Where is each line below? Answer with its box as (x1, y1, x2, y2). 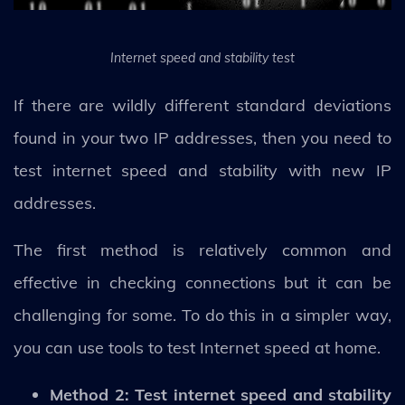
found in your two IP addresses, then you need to (14, 127, 391, 148)
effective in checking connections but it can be (14, 271, 391, 293)
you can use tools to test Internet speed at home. (14, 336, 381, 358)
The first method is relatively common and (14, 239, 391, 260)
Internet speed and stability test (110, 49, 295, 66)
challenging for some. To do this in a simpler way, (14, 304, 391, 325)
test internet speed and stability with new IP (14, 159, 391, 181)
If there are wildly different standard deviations (14, 94, 391, 116)
